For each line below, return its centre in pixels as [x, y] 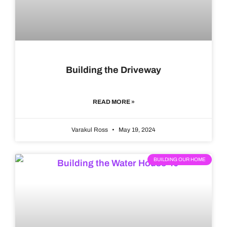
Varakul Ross [90, 130]
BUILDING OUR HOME [180, 160]
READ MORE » [113, 102]
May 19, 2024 [136, 130]
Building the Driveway [113, 70]
